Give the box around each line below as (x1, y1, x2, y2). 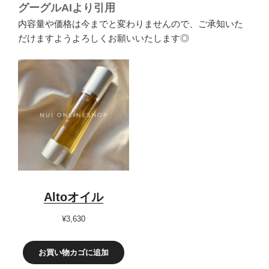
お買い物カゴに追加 (38, 247, 109, 257)
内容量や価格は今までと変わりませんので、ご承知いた (18, 19, 243, 29)
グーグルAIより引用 (18, 2, 115, 14)
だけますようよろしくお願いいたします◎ (18, 33, 189, 44)
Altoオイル (43, 190, 103, 204)
